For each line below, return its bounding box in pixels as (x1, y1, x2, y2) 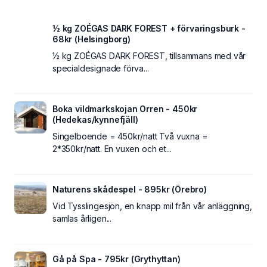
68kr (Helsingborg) (52, 33, 131, 44)
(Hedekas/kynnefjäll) (52, 114, 138, 125)
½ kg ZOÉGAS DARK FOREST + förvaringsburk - (52, 23, 246, 33)
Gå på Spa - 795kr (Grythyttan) (52, 253, 181, 264)
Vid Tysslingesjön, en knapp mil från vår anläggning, (52, 200, 252, 211)
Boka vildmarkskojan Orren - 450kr (52, 103, 198, 114)
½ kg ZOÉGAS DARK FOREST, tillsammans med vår (52, 50, 246, 61)
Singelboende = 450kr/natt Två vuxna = (52, 131, 208, 141)
